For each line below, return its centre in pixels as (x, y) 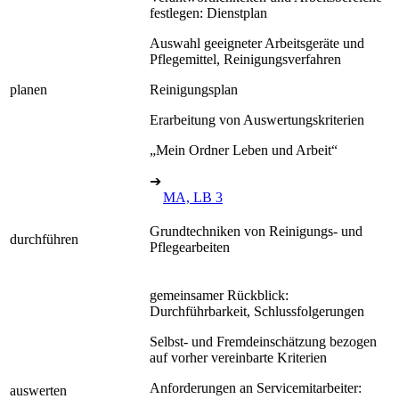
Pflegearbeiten (190, 247)
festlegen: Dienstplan (208, 12)
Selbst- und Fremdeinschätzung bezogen (263, 341)
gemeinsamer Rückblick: (219, 295)
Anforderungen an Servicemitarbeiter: (256, 387)
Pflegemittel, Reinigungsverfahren (245, 59)
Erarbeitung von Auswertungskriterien (257, 119)
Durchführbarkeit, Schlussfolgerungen (257, 311)
